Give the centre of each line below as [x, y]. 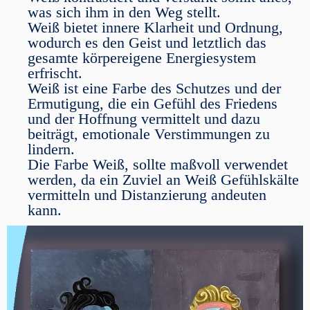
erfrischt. [55, 73]
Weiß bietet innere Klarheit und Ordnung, [155, 27]
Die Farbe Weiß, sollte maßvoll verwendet [158, 164]
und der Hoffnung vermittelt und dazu [144, 119]
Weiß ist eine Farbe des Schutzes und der [154, 88]
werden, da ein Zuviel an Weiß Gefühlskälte [163, 180]
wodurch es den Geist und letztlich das [147, 43]
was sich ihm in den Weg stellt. [124, 12]
